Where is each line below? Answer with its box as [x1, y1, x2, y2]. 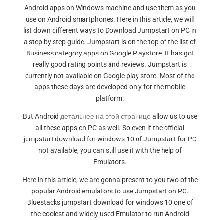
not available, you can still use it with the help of [38, 146, 182, 154]
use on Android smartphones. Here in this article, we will [26, 15, 194, 23]
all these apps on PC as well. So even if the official [35, 124, 185, 132]
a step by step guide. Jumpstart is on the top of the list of [24, 38, 196, 46]
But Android [22, 112, 60, 120]
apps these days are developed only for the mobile [34, 83, 186, 91]
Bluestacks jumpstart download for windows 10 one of [27, 198, 193, 206]
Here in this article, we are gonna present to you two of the [22, 176, 198, 184]
